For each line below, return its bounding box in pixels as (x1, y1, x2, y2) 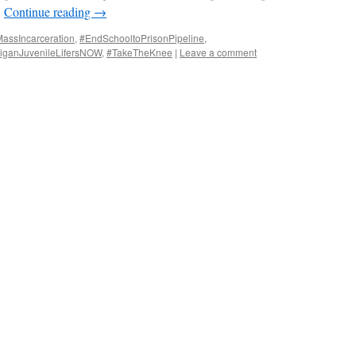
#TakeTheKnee (106, 45, 172, 59)
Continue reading (4, 3, 94, 20)
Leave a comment (180, 45, 257, 59)
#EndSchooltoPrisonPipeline (79, 31, 204, 44)
